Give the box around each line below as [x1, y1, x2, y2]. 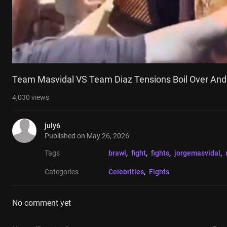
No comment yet [12, 198, 71, 208]
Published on [45, 132, 87, 140]
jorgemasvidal [174, 149, 220, 158]
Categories [45, 168, 79, 176]
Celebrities [108, 168, 144, 176]
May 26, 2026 [87, 132, 129, 140]
